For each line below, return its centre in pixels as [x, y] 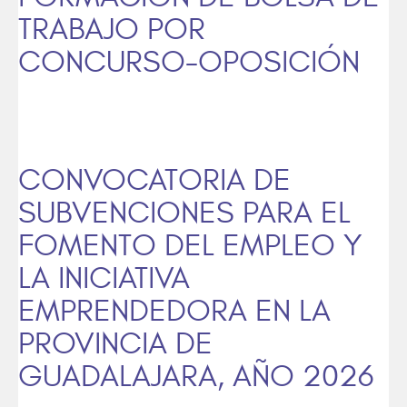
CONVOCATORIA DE [154, 180]
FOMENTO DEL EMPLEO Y [190, 246]
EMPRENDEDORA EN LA [174, 311]
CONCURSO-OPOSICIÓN [189, 62]
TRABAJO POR [112, 30]
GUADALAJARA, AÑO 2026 [196, 377]
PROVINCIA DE [115, 344]
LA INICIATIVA [104, 278]
